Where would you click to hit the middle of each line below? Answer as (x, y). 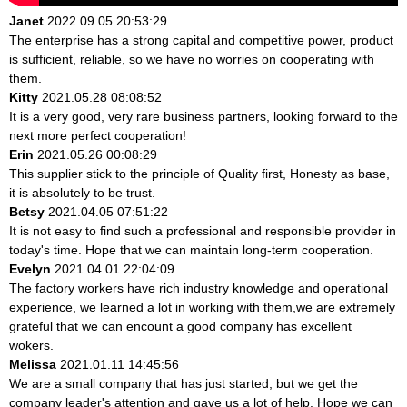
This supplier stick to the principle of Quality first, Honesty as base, (199, 173)
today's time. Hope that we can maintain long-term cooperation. (191, 249)
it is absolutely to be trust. (82, 192)
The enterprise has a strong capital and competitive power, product (201, 40)
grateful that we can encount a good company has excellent (180, 326)
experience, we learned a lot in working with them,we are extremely (202, 307)
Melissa (33, 364)
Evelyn (30, 268)
